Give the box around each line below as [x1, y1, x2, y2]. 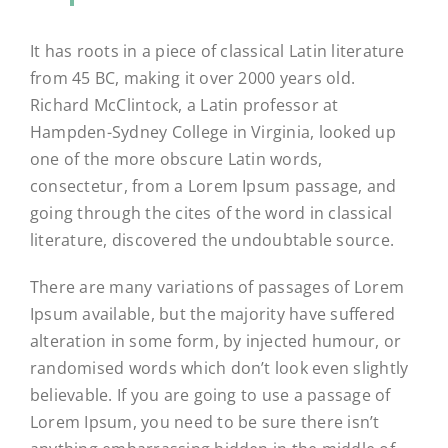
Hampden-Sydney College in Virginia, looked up [29, 121, 396, 144]
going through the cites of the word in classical [29, 202, 393, 225]
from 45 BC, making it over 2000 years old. [29, 67, 356, 90]
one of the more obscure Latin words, [29, 148, 323, 171]
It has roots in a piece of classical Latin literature [29, 40, 405, 63]
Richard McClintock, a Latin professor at [29, 94, 339, 117]
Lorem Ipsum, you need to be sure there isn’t [29, 411, 380, 434]
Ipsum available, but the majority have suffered [29, 303, 396, 326]
